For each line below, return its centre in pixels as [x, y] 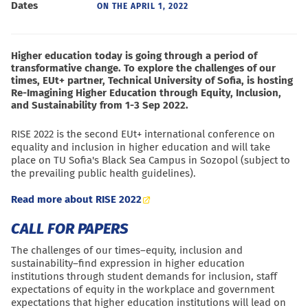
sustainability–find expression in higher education [128, 264]
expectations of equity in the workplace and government [143, 290]
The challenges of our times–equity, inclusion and [127, 251]
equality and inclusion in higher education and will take [141, 147]
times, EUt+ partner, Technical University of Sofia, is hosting [152, 81]
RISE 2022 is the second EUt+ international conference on [143, 134]
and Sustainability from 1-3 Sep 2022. [100, 106]
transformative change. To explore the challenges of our [143, 68]
